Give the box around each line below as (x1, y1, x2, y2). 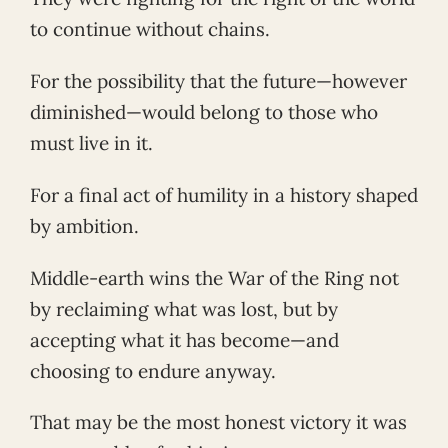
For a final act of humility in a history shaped (30, 182, 418, 207)
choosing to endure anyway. (30, 358, 276, 383)
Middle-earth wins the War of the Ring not (30, 265, 399, 290)
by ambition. (30, 213, 139, 238)
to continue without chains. (30, 16, 270, 41)
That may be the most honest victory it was (30, 410, 407, 435)
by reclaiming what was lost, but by (30, 296, 338, 321)
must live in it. (30, 130, 153, 155)
